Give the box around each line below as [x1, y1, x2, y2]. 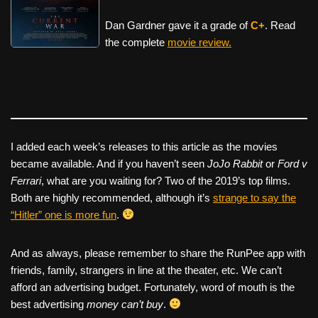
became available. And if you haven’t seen [11, 157, 207, 170]
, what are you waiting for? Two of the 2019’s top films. [41, 174, 290, 187]
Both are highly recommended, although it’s [11, 191, 213, 204]
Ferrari [11, 174, 41, 187]
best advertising [11, 297, 87, 310]
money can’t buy [87, 297, 163, 310]
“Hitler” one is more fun [11, 208, 116, 221]
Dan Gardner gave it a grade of [104, 18, 251, 31]
